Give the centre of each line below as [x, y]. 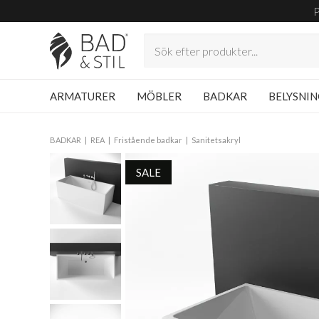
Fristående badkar [148, 140]
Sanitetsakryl [216, 140]
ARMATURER [83, 96]
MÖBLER [159, 96]
